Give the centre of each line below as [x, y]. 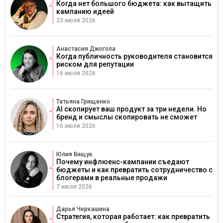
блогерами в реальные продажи [112, 178]
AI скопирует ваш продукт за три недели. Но [131, 109]
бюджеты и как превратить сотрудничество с [134, 170]
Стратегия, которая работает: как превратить [133, 217]
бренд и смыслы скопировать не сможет [127, 117]
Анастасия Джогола [86, 49]
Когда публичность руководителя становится [134, 56]
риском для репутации [95, 64]
